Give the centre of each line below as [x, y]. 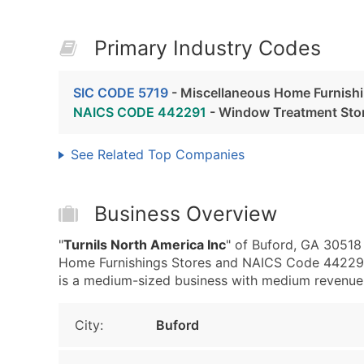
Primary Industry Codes [208, 48]
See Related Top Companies [158, 154]
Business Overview [186, 214]
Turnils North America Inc [145, 245]
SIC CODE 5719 [121, 93]
